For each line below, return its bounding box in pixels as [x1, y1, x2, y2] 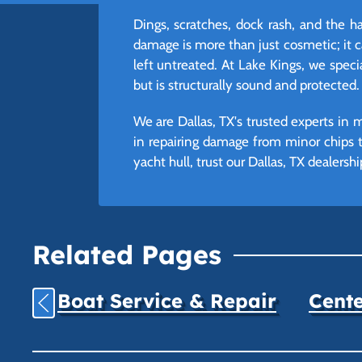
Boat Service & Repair [57, 288, 276, 313]
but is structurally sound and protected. [133, 76, 360, 93]
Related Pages [32, 238, 221, 271]
